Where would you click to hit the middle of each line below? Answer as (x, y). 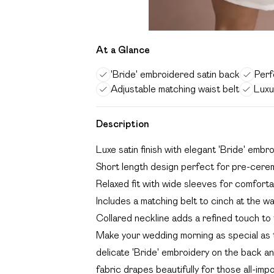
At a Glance (123, 50)
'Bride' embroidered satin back (175, 74)
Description (123, 124)
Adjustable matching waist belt (175, 89)
